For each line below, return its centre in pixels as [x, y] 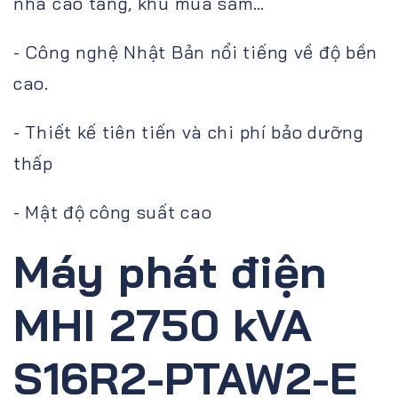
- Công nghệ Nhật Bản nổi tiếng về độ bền [196, 52]
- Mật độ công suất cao [115, 211]
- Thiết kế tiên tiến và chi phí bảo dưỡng [189, 131]
